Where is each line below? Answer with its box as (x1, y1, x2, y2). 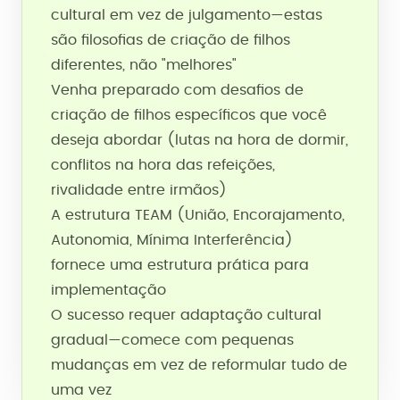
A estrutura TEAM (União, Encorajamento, (51, 208, 345, 222)
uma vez (51, 383, 112, 397)
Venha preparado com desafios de (51, 83, 304, 97)
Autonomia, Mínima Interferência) (51, 233, 293, 247)
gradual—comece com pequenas (51, 333, 294, 347)
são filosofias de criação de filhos (51, 33, 290, 47)
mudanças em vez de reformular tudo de (51, 358, 347, 372)
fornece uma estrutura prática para (51, 258, 309, 272)
